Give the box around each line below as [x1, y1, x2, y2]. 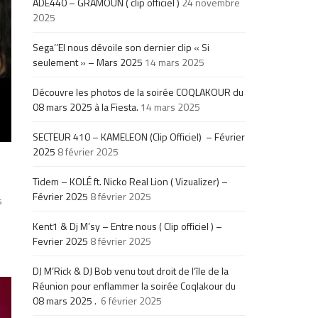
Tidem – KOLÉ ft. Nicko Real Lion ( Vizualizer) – [33, 173, 229, 189]
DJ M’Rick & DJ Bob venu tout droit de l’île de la [33, 263, 229, 278]
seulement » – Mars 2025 [33, 54, 143, 70]
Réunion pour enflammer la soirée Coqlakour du [33, 278, 236, 293]
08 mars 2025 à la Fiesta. [33, 99, 139, 114]
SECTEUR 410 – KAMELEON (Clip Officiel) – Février [33, 128, 246, 144]
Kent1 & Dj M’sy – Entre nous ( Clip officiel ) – [33, 218, 223, 234]
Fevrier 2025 [33, 233, 89, 248]
